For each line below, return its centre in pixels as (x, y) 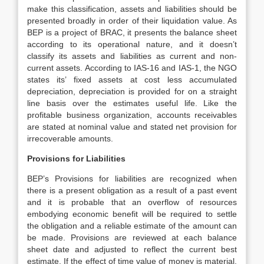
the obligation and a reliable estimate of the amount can (132, 226)
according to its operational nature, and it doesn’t (132, 44)
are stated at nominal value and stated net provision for (132, 127)
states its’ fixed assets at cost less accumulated (132, 80)
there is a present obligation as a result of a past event (132, 190)
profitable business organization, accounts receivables (132, 115)
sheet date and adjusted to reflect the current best (132, 249)
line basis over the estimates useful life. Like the (132, 103)
